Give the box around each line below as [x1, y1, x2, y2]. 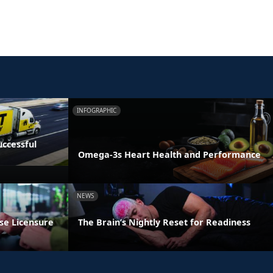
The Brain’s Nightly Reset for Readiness [78, 216, 250, 229]
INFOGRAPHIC [77, 105, 116, 115]
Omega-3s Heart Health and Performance [78, 148, 261, 160]
